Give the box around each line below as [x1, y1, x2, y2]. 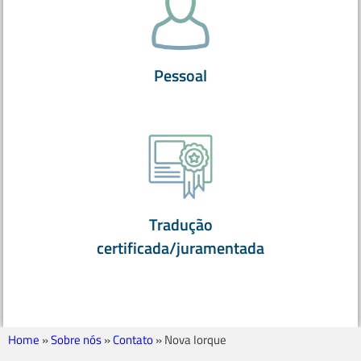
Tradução [148, 213, 213, 238]
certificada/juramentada [97, 236, 264, 261]
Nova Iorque [164, 330, 226, 350]
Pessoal [154, 64, 207, 89]
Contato [113, 330, 153, 350]
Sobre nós [51, 330, 102, 350]
